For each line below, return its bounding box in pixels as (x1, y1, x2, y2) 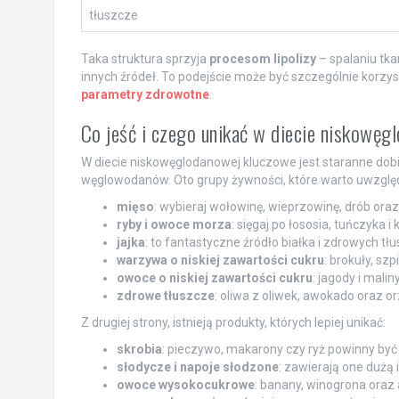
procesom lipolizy (208, 51, 316, 66)
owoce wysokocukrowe (116, 377, 255, 392)
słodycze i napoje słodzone (116, 359, 279, 374)
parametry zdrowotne (80, 86, 209, 102)
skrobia (116, 341, 162, 356)
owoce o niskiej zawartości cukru (116, 270, 313, 285)
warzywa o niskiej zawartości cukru (116, 252, 324, 267)
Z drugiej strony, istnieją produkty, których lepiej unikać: (80, 314, 386, 330)
